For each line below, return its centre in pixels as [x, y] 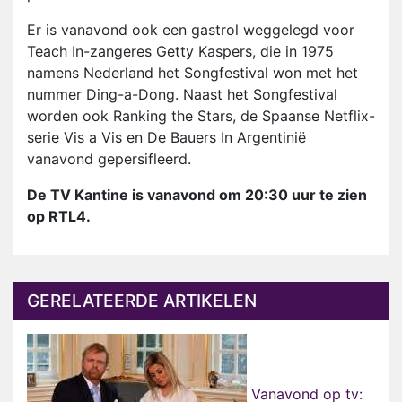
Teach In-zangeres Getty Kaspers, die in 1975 [180, 52]
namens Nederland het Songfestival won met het [192, 73]
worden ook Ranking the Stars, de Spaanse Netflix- [201, 116]
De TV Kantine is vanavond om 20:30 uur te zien [197, 195]
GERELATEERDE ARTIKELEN [142, 301]
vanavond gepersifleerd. [109, 159]
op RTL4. [59, 217]
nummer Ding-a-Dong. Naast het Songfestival [182, 95]
